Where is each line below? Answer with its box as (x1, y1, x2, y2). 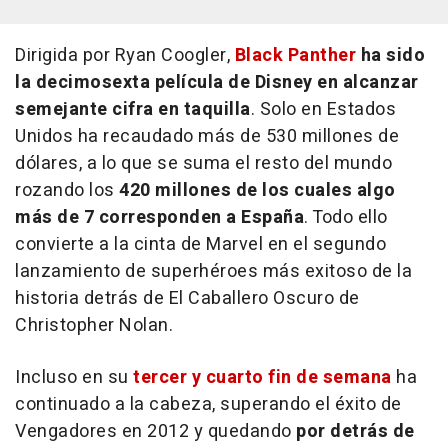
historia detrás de (15, 285, 169, 312)
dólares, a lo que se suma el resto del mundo (15, 150, 392, 177)
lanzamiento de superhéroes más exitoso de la (15, 258, 412, 285)
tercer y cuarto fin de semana (128, 364, 392, 391)
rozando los (15, 177, 119, 204)
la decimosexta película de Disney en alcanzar (15, 69, 419, 96)
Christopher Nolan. (15, 312, 173, 339)
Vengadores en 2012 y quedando (15, 418, 296, 445)
